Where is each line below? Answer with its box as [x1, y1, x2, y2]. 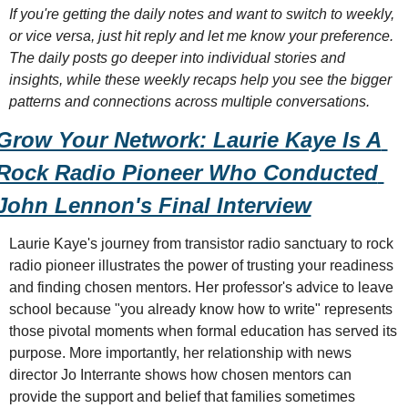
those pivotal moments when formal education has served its [8, 323, 397, 339]
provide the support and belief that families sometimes [8, 389, 355, 404]
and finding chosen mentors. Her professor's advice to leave [8, 280, 393, 295]
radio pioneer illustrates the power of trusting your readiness [8, 258, 393, 273]
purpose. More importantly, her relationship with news [8, 345, 352, 361]
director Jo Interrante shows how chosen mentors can [8, 367, 352, 382]
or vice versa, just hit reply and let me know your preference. [8, 28, 393, 44]
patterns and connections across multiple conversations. [8, 94, 370, 109]
